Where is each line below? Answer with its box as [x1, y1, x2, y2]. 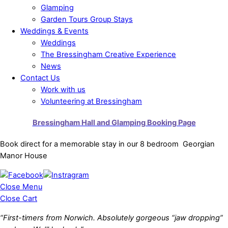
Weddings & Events [20, 26, 89, 36]
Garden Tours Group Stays [41, 14, 133, 24]
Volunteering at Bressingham [41, 96, 142, 106]
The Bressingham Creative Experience [41, 49, 176, 59]
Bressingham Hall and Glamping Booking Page [32, 118, 196, 127]
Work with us [41, 84, 85, 94]
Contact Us [20, 73, 60, 82]
